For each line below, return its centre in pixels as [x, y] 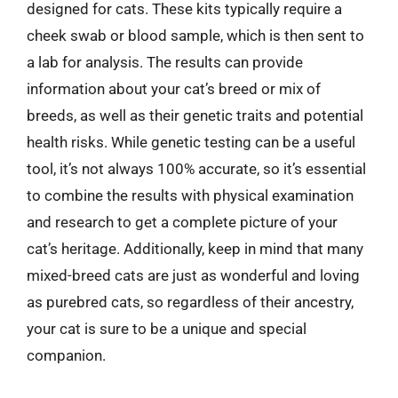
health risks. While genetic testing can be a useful [191, 142]
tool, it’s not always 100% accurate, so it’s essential [196, 168]
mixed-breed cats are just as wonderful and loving [193, 275]
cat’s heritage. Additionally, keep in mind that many [195, 248]
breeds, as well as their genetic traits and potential [195, 115]
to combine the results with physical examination [190, 195]
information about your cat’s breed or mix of [174, 88]
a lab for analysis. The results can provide [165, 62]
